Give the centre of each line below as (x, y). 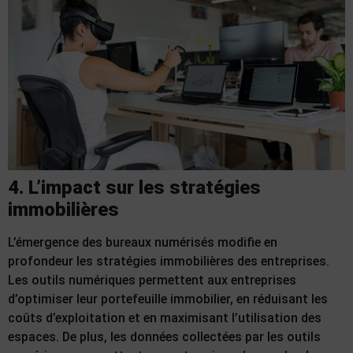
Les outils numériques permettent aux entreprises (152, 281)
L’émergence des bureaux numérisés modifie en (143, 243)
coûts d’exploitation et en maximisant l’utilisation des (165, 318)
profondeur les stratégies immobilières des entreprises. (169, 262)
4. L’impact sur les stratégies (134, 188)
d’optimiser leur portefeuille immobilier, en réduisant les (168, 299)
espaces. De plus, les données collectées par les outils (164, 337)
